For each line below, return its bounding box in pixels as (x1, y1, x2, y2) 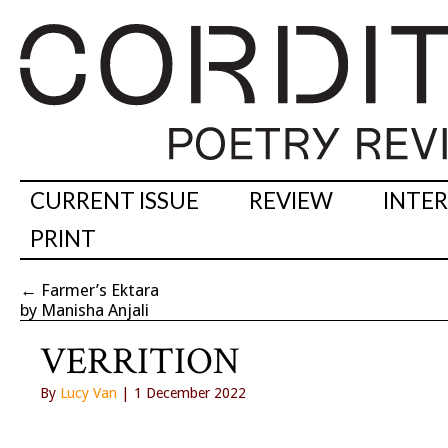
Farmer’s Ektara (41, 280, 159, 301)
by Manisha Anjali (20, 300, 149, 321)
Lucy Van (60, 385, 117, 402)
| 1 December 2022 (117, 385, 246, 402)
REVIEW (249, 187, 333, 215)
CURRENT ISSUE (30, 187, 199, 215)
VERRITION (40, 337, 240, 387)
